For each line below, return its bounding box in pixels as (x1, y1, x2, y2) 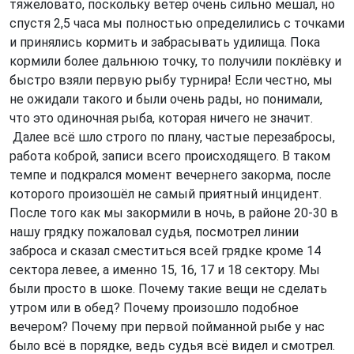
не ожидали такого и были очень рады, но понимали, (9, 92, 322, 107)
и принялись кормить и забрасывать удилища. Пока (9, 35, 320, 50)
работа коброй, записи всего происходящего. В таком (9, 149, 330, 164)
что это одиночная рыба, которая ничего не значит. (9, 111, 316, 126)
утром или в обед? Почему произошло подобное (9, 300, 299, 315)
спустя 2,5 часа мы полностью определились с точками (9, 16, 345, 31)
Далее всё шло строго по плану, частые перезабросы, (9, 130, 335, 145)
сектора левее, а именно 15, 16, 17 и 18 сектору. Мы (9, 262, 320, 277)
